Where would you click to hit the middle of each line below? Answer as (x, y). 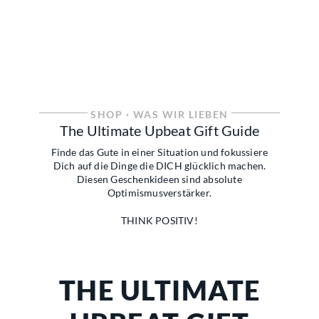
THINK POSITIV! (159, 220)
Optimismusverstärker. (159, 192)
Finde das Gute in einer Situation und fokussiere (159, 152)
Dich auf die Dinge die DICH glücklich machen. (159, 165)
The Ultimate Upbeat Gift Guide (159, 130)
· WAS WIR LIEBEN (176, 115)
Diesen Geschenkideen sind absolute (159, 179)
